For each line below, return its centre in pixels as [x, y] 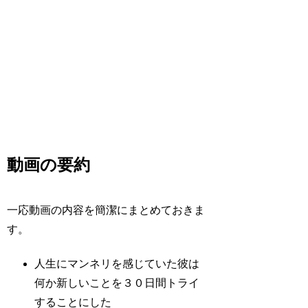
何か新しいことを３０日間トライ [117, 283]
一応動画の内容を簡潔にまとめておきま [106, 210]
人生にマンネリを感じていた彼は [117, 264]
